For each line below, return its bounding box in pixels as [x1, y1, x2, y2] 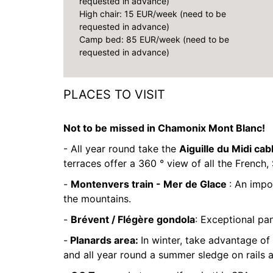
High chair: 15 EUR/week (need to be [79, 9, 226, 19]
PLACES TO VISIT [63, 87, 165, 102]
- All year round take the [63, 143, 179, 155]
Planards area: [68, 234, 141, 246]
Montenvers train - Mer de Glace [71, 178, 229, 190]
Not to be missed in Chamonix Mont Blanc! [63, 122, 265, 134]
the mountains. [63, 193, 134, 205]
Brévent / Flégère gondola [71, 213, 195, 225]
